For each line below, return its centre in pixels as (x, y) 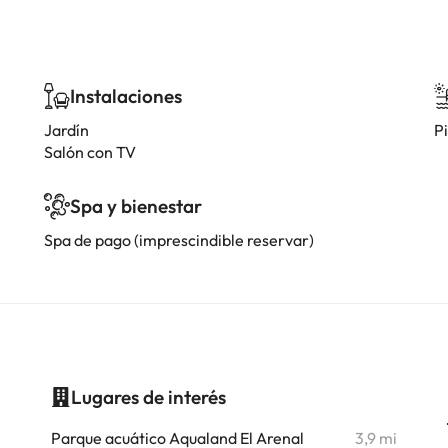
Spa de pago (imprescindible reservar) (179, 240)
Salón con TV (90, 152)
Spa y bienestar (136, 206)
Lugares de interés (148, 397)
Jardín (66, 130)
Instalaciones (126, 96)
